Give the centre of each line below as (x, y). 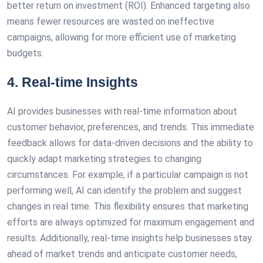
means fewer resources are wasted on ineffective (111, 21)
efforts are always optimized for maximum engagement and (131, 222)
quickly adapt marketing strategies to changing (104, 159)
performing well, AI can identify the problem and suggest (124, 190)
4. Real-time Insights (73, 82)
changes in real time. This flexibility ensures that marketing (128, 206)
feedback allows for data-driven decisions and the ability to (130, 143)
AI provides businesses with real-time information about (122, 111)
